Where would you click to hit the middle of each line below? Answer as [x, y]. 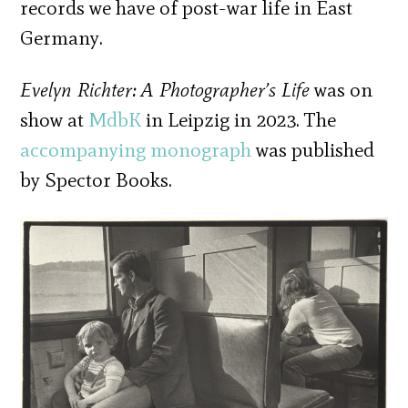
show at [55, 119]
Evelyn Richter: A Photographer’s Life [165, 89]
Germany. [62, 37]
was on [342, 89]
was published [313, 149]
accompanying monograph [136, 149]
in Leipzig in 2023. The [239, 119]
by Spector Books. [97, 179]
